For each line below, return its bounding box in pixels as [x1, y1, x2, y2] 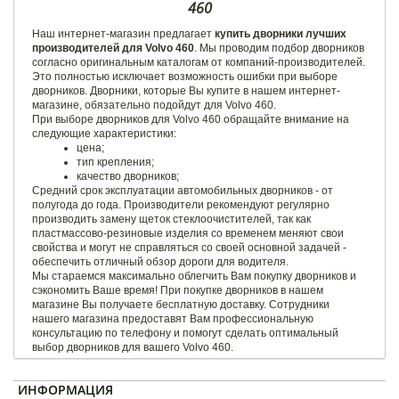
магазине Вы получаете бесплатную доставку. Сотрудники [32, 297, 330, 311]
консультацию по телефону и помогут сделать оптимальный [32, 326, 338, 339]
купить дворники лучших [212, 27, 346, 40]
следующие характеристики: [32, 126, 176, 140]
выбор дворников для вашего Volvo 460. [32, 340, 233, 354]
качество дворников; [77, 169, 179, 183]
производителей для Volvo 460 [32, 41, 194, 54]
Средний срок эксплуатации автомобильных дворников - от [32, 183, 333, 197]
